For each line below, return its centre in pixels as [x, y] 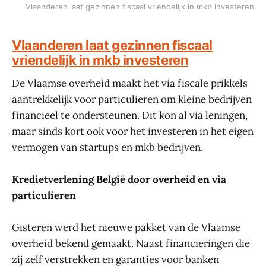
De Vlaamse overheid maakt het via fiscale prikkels [130, 83]
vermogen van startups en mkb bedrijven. [107, 148]
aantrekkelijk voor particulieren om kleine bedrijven [132, 99]
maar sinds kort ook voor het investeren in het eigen [133, 132]
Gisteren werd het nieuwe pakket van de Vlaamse [126, 228]
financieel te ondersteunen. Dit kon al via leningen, [130, 115]
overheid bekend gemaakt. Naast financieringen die [131, 244]
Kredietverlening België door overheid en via [119, 180]
